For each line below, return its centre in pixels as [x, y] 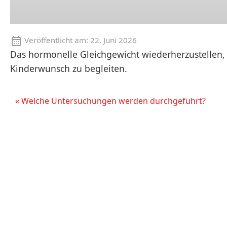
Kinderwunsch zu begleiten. [69, 68]
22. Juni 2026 [113, 40]
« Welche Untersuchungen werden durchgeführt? [110, 101]
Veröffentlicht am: [56, 40]
